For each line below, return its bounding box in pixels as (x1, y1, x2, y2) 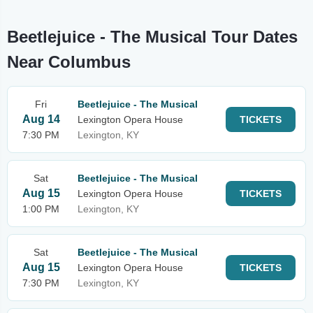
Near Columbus (7, 52, 131, 71)
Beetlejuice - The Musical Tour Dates (7, 27, 298, 46)
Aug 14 (22, 113, 60, 125)
